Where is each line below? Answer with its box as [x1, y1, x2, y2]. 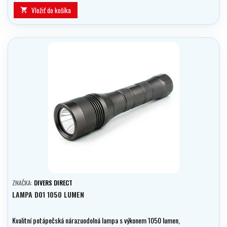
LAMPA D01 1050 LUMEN [12, 189, 84, 200]
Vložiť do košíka [31, 5, 71, 16]
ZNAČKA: [12, 178, 34, 187]
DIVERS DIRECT [34, 178, 72, 187]
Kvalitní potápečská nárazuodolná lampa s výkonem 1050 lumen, [12, 215, 180, 226]
